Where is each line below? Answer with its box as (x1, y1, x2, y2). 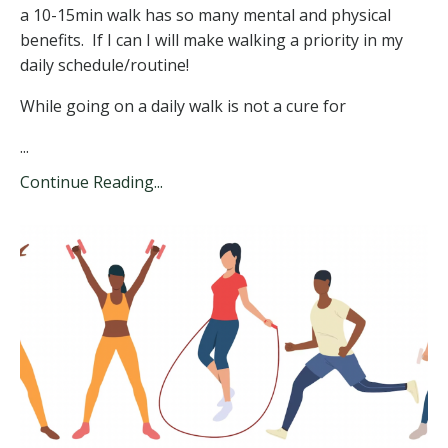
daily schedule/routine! (20, 54, 193, 77)
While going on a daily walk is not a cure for (20, 95, 346, 118)
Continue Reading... (20, 171, 163, 194)
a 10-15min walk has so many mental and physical (20, 4, 391, 27)
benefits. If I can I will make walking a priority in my (20, 29, 403, 52)
